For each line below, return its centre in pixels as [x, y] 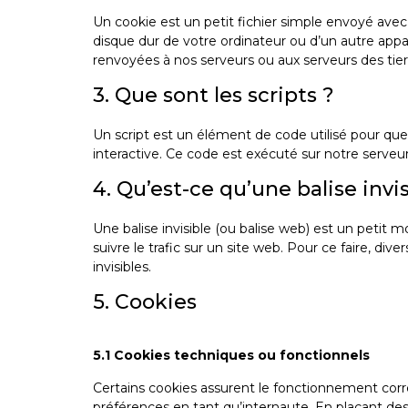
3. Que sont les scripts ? [214, 96]
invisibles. [122, 267]
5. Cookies [145, 302]
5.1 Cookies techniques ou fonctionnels [231, 356]
